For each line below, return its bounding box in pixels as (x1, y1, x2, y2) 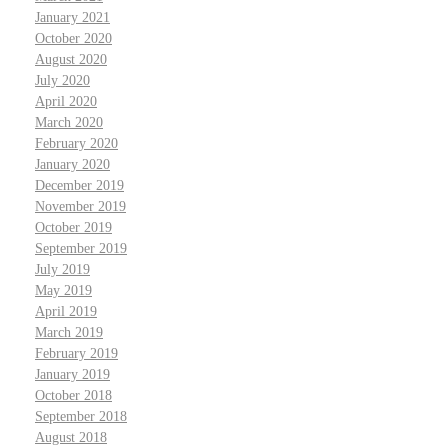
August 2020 (35, 52, 107, 68)
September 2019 (35, 241, 127, 257)
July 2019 (35, 262, 90, 278)
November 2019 (35, 199, 126, 215)
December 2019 (35, 178, 124, 194)
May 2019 (35, 283, 92, 299)
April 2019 (35, 304, 97, 320)
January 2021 (35, 10, 110, 26)
